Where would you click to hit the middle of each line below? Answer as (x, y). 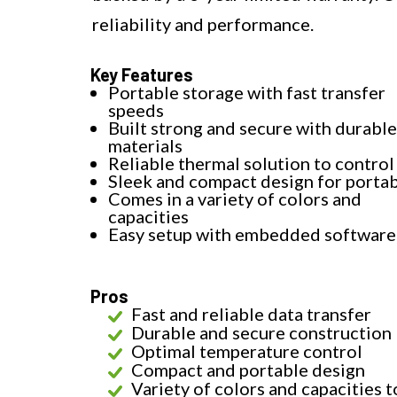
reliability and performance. (203, 23)
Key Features (142, 74)
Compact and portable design (248, 369)
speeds (136, 109)
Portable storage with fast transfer (247, 92)
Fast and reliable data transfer (251, 313)
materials (145, 145)
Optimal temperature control (247, 350)
